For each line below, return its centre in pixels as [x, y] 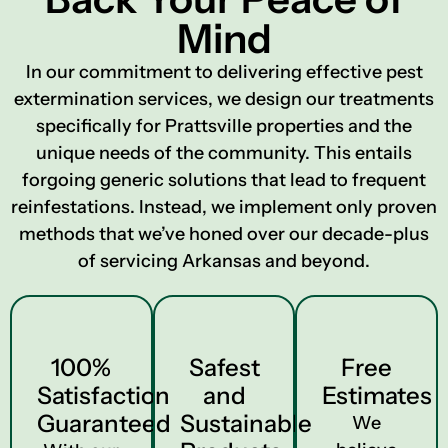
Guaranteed [104, 423]
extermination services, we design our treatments [224, 99]
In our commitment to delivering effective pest [224, 72]
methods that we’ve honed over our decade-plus [224, 234]
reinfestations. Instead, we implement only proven [224, 207]
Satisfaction [103, 395]
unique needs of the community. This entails [224, 153]
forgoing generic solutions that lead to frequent [224, 180]
